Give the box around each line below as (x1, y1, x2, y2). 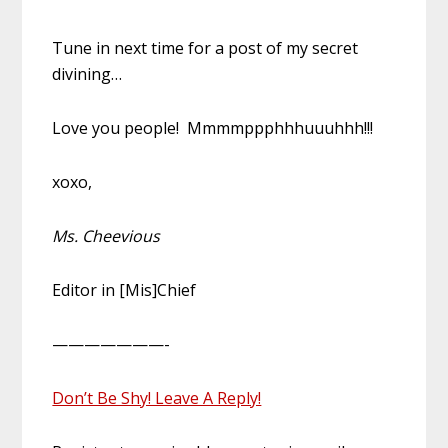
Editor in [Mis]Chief (52, 278, 197, 301)
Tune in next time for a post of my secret (52, 36, 359, 59)
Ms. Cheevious (52, 224, 161, 247)
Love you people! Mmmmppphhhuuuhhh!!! (52, 116, 374, 139)
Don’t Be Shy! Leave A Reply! (52, 386, 262, 409)
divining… (52, 62, 123, 85)
